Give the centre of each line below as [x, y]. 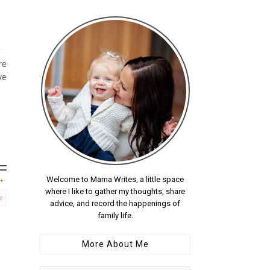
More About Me [115, 244]
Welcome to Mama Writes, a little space [115, 179]
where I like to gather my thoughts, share [115, 191]
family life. [115, 215]
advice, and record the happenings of [115, 203]
